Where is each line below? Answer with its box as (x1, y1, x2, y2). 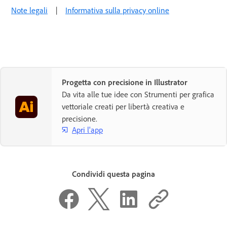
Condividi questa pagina (72, 169, 155, 179)
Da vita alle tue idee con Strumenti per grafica (62, 89, 214, 100)
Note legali (11, 5, 48, 16)
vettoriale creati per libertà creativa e (62, 101, 184, 112)
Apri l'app (72, 124, 103, 135)
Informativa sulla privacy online (65, 5, 169, 16)
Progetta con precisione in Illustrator (62, 77, 187, 88)
